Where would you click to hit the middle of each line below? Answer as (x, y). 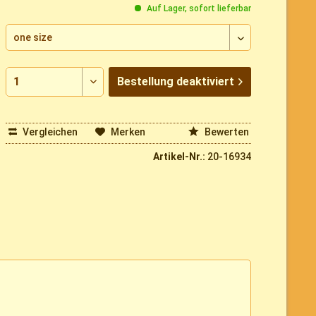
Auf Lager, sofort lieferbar (198, 9)
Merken (128, 132)
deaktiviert (206, 82)
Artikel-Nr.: (180, 157)
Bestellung (146, 82)
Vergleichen (49, 132)
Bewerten (225, 132)
